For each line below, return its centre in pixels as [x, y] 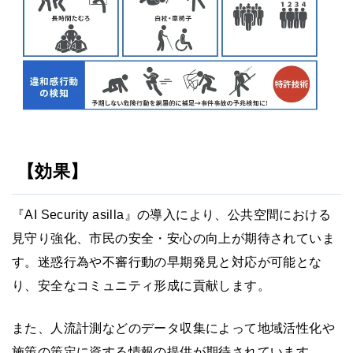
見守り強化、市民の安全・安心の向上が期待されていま [173, 238]
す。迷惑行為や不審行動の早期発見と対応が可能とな [167, 262]
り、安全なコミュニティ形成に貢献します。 [141, 285]
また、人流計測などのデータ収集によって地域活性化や [173, 328]
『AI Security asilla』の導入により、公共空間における [171, 214]
